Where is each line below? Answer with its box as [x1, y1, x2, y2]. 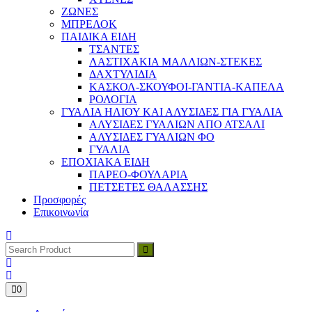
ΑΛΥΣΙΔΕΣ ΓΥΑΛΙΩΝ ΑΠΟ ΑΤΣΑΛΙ [89, 118, 265, 130]
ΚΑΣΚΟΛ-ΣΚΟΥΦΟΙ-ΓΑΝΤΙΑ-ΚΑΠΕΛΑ [89, 81, 284, 93]
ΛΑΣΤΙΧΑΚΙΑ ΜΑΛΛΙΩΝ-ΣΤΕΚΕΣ [89, 56, 262, 68]
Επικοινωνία [33, 206, 88, 218]
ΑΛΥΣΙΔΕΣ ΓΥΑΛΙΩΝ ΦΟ [89, 131, 214, 143]
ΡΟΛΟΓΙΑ [89, 93, 137, 105]
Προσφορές [33, 194, 86, 205]
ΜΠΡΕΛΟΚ [61, 18, 117, 30]
